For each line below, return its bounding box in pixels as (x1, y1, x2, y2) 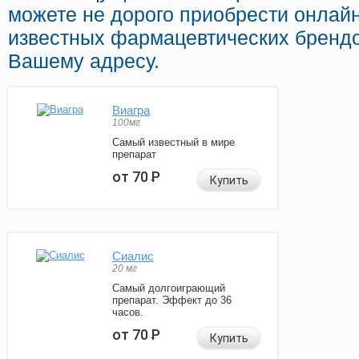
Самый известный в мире (112, 136, 235, 149)
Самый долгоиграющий (112, 282, 225, 295)
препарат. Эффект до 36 (112, 294, 232, 307)
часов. (112, 306, 143, 319)
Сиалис (112, 249, 154, 264)
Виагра (112, 103, 150, 118)
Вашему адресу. (8, 50, 159, 73)
